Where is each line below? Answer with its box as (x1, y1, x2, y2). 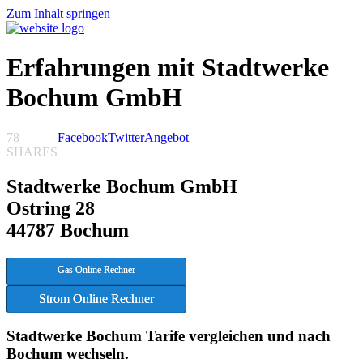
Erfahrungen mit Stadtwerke (6, 53, 329, 83)
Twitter (108, 130, 144, 144)
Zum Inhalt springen (6, 6, 110, 20)
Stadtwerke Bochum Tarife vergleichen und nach (6, 327, 331, 345)
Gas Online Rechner (58, 263, 135, 275)
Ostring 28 (6, 197, 95, 219)
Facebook (58, 130, 108, 144)
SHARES (6, 144, 58, 159)
